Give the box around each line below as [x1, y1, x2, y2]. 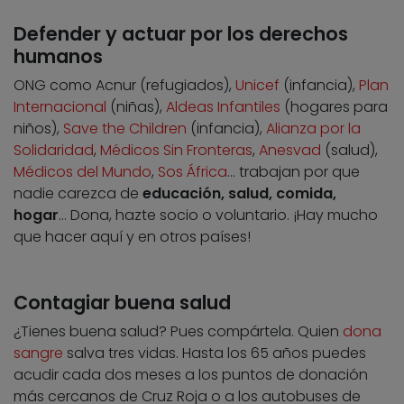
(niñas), [106, 96, 166, 117]
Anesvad [259, 139, 321, 161]
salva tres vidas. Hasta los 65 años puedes [63, 342, 366, 363]
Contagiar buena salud [14, 289, 231, 316]
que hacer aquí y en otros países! [14, 225, 251, 247]
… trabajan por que [227, 161, 360, 182]
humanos [14, 42, 103, 69]
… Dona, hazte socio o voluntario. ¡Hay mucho [59, 204, 378, 225]
